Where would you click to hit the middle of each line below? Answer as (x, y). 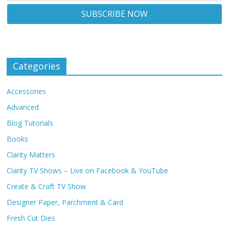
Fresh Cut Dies (31, 218)
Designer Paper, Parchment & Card (65, 202)
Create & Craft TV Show (47, 187)
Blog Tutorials (30, 123)
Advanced (23, 107)
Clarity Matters (31, 155)
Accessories (27, 91)
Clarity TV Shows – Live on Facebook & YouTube (88, 171)
